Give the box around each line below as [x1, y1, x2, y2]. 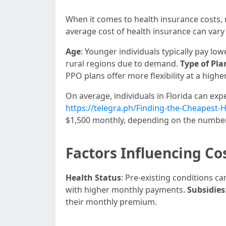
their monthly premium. [66, 196, 157, 207]
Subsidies [187, 184, 225, 195]
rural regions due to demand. [66, 58, 180, 69]
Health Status [66, 172, 121, 183]
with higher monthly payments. [66, 184, 187, 195]
